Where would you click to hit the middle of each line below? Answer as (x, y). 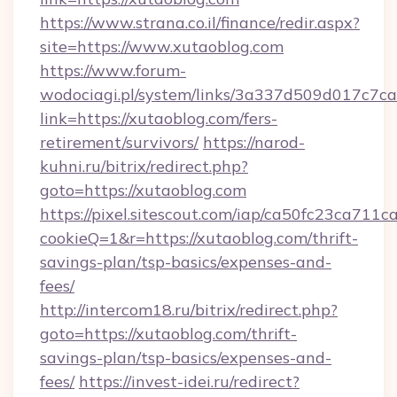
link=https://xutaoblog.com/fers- (159, 118)
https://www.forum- (113, 70)
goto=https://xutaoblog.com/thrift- (168, 334)
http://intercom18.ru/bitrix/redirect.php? (189, 310)
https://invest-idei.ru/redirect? (189, 381)
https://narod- (254, 142)
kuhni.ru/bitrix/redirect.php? (144, 166)
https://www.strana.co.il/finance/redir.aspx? (200, 23)
